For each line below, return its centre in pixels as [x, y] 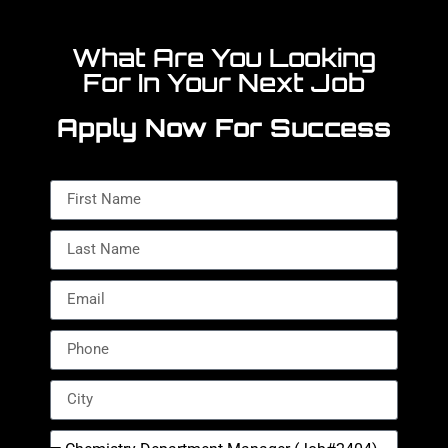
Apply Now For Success [224, 127]
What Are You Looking [224, 57]
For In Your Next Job [224, 82]
